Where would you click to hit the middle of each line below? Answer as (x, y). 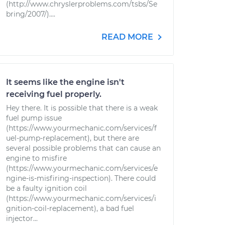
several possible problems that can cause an (83, 148)
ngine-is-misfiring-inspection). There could (81, 178)
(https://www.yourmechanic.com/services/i (81, 198)
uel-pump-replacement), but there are (73, 138)
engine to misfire (36, 158)
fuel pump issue (34, 118)
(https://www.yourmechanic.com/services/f (81, 128)
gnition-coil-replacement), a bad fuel (70, 208)
